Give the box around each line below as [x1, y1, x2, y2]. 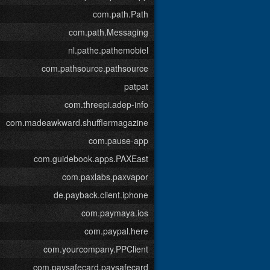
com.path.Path [93, 8, 148, 20]
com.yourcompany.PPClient [43, 243, 148, 255]
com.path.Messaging [69, 26, 148, 38]
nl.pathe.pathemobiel [68, 44, 148, 56]
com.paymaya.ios [81, 207, 148, 219]
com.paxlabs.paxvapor [62, 171, 148, 183]
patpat [124, 80, 148, 92]
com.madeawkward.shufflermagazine [6, 116, 148, 128]
